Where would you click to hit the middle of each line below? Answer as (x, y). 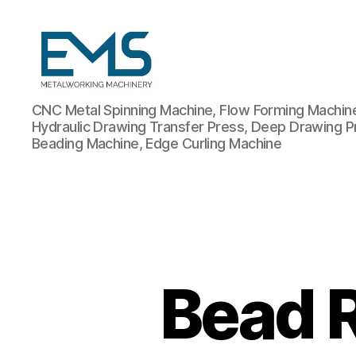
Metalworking (76, 101)
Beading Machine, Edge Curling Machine (157, 143)
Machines (63, 188)
